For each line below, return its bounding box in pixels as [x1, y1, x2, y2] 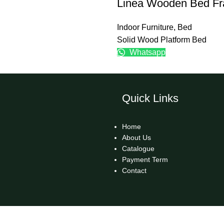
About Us [121, 133, 151, 142]
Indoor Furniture [117, 23, 173, 32]
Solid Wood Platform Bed [117, 35, 206, 44]
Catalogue [121, 144, 154, 153]
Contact [121, 166, 146, 175]
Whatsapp [127, 48, 165, 57]
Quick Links [121, 92, 178, 105]
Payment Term [121, 155, 168, 164]
